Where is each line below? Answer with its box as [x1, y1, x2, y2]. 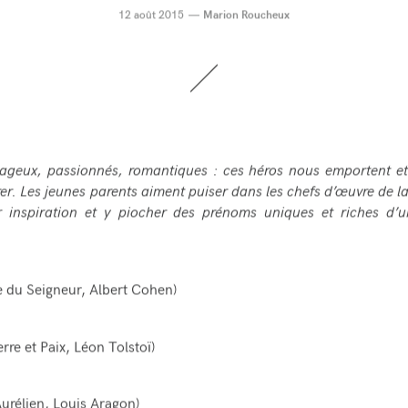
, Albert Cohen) [80, 280, 177, 301]
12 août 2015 [117, 7, 184, 23]
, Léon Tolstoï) [65, 337, 155, 357]
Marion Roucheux [203, 7, 291, 23]
